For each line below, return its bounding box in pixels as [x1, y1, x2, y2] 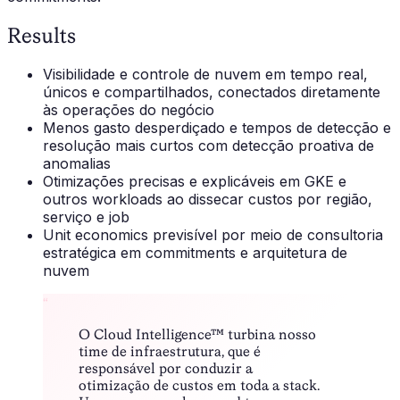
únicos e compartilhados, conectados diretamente [43, 83, 380, 102]
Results [7, 23, 76, 48]
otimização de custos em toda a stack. [79, 377, 320, 395]
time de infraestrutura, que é [79, 343, 261, 361]
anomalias [43, 154, 111, 173]
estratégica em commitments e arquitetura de [43, 244, 347, 262]
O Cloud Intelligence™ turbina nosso [79, 326, 316, 344]
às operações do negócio [43, 101, 214, 120]
